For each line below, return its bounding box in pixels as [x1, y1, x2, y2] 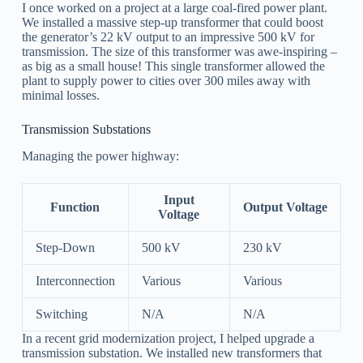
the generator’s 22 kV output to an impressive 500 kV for [21, 30, 314, 45]
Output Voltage [242, 200, 327, 215]
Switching [35, 307, 88, 322]
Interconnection [35, 274, 115, 288]
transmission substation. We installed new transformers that [21, 346, 322, 361]
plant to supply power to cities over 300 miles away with [21, 74, 310, 88]
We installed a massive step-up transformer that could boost [21, 15, 323, 30]
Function [50, 200, 100, 215]
